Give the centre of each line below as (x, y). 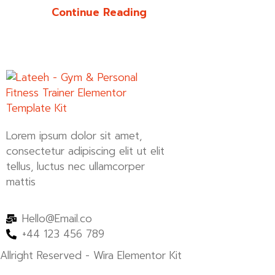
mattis (21, 182)
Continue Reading (99, 13)
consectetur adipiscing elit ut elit (85, 151)
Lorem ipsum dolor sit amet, (74, 136)
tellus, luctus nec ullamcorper (76, 167)
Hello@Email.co (57, 218)
